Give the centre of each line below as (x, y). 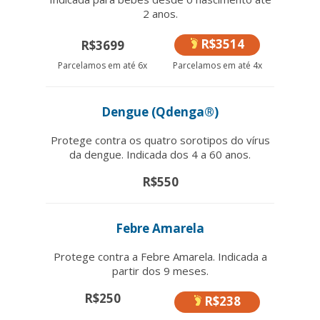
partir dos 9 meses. (160, 270)
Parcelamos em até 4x (217, 65)
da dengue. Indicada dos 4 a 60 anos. (160, 154)
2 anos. (160, 13)
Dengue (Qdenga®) (160, 111)
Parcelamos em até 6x (103, 65)
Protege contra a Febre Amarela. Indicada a (160, 256)
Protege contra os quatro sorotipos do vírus (160, 140)
